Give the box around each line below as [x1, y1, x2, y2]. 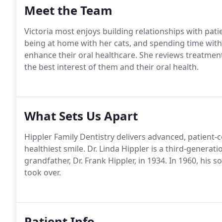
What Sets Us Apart [24, 108, 138, 124]
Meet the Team [24, 2, 112, 18]
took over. [24, 167, 61, 178]
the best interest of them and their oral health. [24, 61, 199, 72]
